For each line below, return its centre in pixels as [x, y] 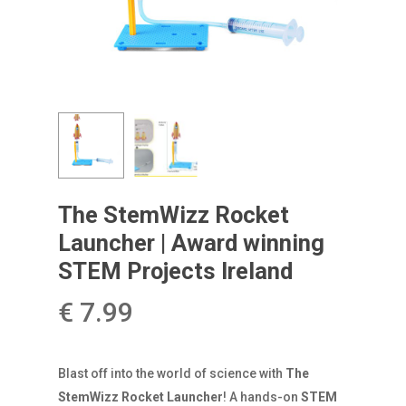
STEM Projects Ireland [175, 271]
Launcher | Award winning [191, 242]
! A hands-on [262, 396]
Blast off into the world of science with [172, 373]
